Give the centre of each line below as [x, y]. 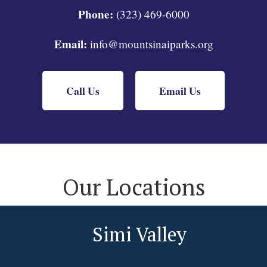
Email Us [180, 90]
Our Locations [133, 187]
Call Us [83, 90]
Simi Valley [139, 235]
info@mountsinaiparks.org [150, 44]
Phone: [95, 14]
